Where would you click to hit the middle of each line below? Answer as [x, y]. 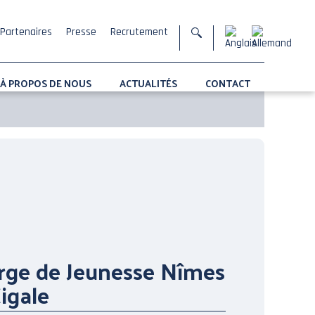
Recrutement [139, 32]
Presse [81, 32]
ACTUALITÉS [148, 84]
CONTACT [228, 84]
